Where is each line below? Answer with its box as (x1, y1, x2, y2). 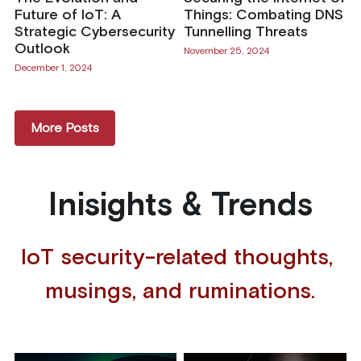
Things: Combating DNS (183, 7, 343, 23)
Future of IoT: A (14, 7, 121, 23)
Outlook (14, 41, 70, 56)
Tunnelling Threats (183, 24, 308, 39)
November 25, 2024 (183, 47, 269, 57)
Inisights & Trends (48, 190, 313, 223)
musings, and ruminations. (45, 280, 316, 304)
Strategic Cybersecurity (14, 24, 175, 39)
